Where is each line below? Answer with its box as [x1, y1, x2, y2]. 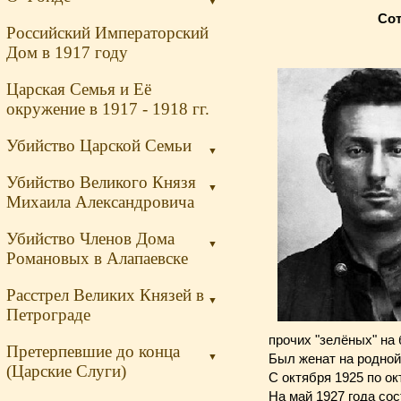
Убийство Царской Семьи [6, 136, 192, 155]
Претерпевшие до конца [6, 342, 180, 361]
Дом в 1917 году [6, 43, 128, 62]
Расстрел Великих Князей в [6, 286, 204, 304]
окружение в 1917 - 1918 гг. [6, 99, 209, 118]
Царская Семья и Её [6, 80, 151, 98]
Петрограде [6, 305, 90, 324]
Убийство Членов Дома [6, 229, 175, 248]
